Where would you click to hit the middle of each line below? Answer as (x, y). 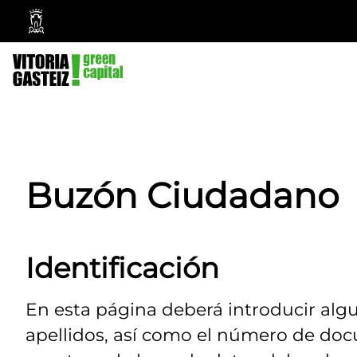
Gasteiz (65, 66)
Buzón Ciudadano (182, 196)
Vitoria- (65, 48)
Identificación (122, 269)
